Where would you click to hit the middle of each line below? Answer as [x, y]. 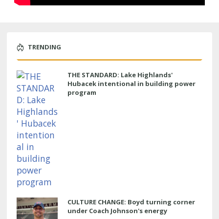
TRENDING [44, 47]
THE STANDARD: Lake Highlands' [120, 75]
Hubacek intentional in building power [131, 83]
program [82, 92]
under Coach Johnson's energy [117, 210]
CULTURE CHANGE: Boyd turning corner [131, 202]
